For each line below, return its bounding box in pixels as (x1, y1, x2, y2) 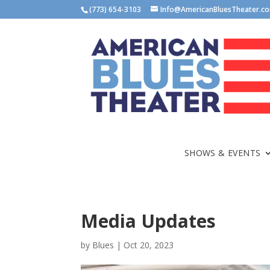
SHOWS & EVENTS (184, 147, 261, 159)
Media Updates (81, 209, 216, 234)
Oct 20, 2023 (124, 239, 174, 251)
